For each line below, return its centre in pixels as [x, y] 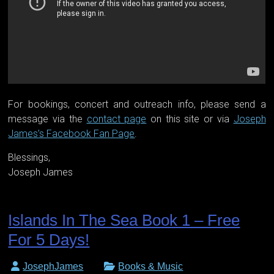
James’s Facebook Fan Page [72, 134]
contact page [117, 119]
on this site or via [190, 119]
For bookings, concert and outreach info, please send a [137, 105]
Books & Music [151, 267]
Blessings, [29, 158]
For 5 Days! [49, 240]
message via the [47, 119]
